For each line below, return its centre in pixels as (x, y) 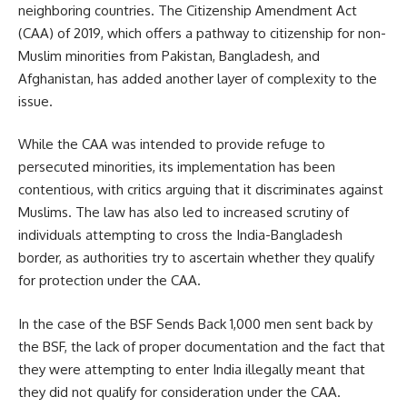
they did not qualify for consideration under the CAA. (179, 392)
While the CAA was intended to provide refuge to (172, 144)
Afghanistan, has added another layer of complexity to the (198, 78)
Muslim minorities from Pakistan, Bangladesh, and (169, 55)
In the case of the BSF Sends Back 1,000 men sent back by (195, 323)
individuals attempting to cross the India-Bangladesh (180, 235)
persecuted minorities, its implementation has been (177, 167)
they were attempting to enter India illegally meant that (192, 369)
